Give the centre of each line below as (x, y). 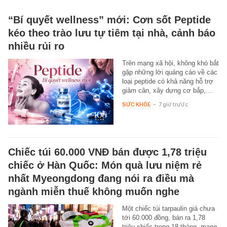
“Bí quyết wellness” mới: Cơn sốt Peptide (109, 20)
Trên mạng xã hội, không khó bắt (170, 63)
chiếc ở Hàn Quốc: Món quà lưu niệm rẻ (105, 165)
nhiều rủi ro (36, 46)
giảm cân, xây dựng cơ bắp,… (167, 90)
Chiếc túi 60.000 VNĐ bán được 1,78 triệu (107, 152)
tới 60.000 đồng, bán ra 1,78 (163, 217)
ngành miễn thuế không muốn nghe (94, 191)
